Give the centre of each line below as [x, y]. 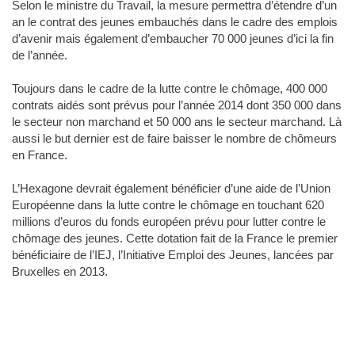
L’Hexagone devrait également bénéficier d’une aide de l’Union [171, 189]
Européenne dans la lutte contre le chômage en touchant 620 [168, 205]
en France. [40, 155]
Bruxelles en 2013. [60, 272]
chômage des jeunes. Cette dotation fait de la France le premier [175, 239]
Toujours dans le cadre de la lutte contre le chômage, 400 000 [170, 89]
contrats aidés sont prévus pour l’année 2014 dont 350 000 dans [177, 105]
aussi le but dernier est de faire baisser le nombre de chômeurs [174, 139]
